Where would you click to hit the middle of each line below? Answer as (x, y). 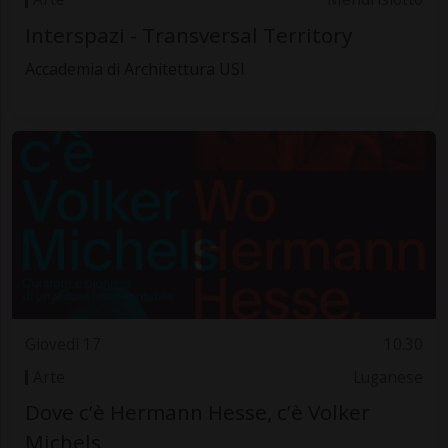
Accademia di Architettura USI (134, 68)
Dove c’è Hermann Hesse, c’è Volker (197, 411)
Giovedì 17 (62, 345)
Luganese (388, 377)
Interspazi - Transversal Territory (188, 34)
